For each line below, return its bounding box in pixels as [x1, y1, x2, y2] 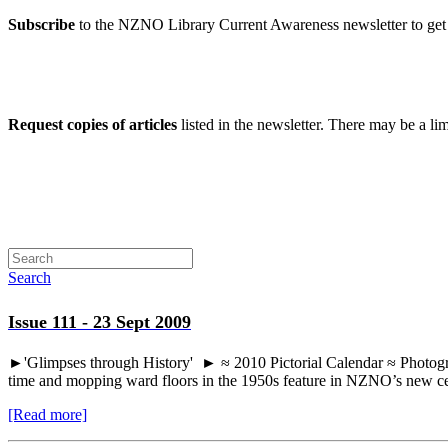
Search [8, 269, 51, 287]
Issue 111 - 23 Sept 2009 [8, 312, 191, 333]
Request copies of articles [8, 116, 177, 134]
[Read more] [8, 405, 87, 423]
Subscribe [8, 16, 75, 34]
